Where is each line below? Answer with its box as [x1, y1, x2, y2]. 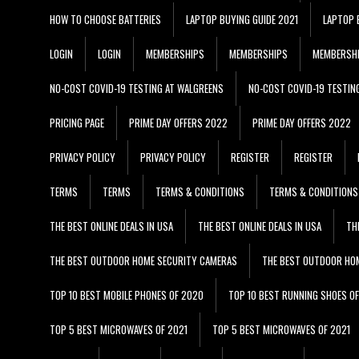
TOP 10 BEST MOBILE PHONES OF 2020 [50, 286, 204, 303]
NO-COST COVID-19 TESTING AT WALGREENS [50, 79, 224, 96]
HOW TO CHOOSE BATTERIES [50, 10, 161, 27]
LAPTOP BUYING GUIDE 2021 [186, 10, 298, 27]
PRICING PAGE [50, 114, 104, 131]
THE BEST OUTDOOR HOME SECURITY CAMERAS [50, 252, 237, 268]
